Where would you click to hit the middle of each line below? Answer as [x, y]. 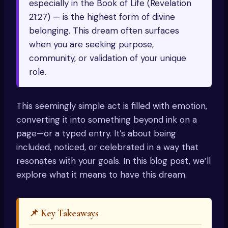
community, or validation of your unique [108, 58]
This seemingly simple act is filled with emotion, [112, 106]
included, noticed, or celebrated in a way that [107, 147]
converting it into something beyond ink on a [107, 120]
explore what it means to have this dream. [102, 175]
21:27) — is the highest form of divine [102, 17]
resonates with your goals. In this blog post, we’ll [113, 161]
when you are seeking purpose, [91, 45]
